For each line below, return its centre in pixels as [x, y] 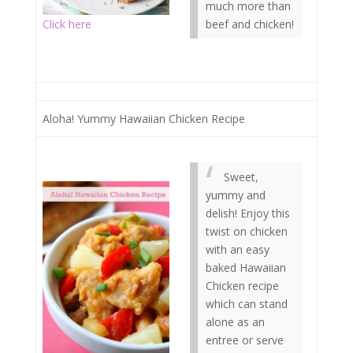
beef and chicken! [250, 24]
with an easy [238, 249]
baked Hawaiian [246, 268]
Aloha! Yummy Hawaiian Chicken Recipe [144, 119]
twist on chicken [247, 231]
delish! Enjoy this [248, 213]
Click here [67, 24]
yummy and [236, 195]
